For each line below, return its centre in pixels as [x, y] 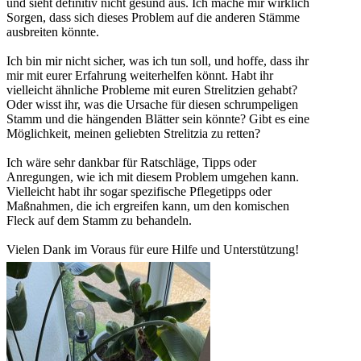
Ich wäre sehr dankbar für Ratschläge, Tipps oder [131, 163]
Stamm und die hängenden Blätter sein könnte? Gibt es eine [158, 119]
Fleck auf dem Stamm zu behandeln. [99, 221]
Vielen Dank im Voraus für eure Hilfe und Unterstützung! [153, 250]
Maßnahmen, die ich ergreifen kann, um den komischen [148, 206]
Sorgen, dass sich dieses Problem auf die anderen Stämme [153, 18]
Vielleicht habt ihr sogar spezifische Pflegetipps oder [139, 192]
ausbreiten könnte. [53, 32]
